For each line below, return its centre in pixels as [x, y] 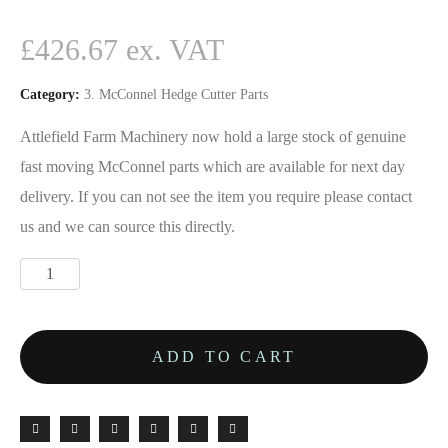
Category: [50, 95]
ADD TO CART [224, 356]
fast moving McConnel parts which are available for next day [212, 166]
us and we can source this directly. [127, 226]
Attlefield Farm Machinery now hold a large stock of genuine [213, 136]
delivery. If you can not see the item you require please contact [216, 196]
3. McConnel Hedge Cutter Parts [176, 95]
